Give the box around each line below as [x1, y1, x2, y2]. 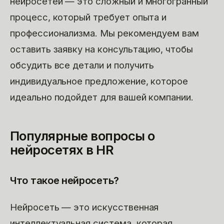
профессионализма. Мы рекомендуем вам [10, 27, 199, 38]
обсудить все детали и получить [10, 59, 154, 70]
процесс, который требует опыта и [10, 11, 167, 22]
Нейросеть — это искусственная [10, 201, 159, 212]
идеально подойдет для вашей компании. [10, 91, 193, 102]
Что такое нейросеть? [10, 174, 119, 186]
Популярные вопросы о [10, 127, 155, 143]
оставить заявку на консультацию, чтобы [10, 43, 193, 54]
